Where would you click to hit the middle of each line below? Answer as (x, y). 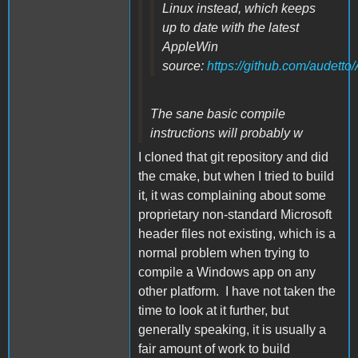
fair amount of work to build (214, 348)
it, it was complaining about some (232, 195)
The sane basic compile (218, 113)
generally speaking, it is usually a (232, 329)
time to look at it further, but (213, 310)
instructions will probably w (227, 133)
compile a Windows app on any (227, 272)
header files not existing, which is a (237, 233)
